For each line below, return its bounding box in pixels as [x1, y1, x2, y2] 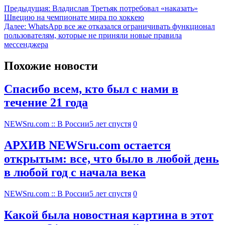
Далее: [4, 22, 26, 31]
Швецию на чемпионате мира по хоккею [4, 13, 144, 22]
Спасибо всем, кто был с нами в [4, 82, 178, 96]
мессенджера [4, 40, 48, 49]
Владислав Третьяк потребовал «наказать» [52, 4, 198, 13]
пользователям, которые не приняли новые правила [4, 31, 182, 40]
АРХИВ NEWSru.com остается [4, 139, 171, 152]
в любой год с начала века [4, 166, 146, 179]
